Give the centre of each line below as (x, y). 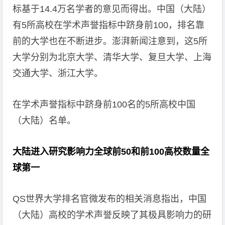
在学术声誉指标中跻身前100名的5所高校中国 (104, 104)
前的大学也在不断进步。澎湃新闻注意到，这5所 (110, 41)
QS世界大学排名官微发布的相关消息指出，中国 (110, 199)
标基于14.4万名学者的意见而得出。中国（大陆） (112, 9)
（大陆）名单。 (44, 121)
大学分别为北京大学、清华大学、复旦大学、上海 (112, 57)
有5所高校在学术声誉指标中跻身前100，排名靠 (109, 25)
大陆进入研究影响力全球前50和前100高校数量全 (111, 152)
